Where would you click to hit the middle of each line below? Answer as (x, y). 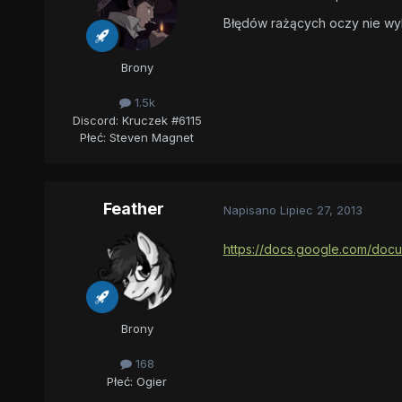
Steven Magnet (152, 137)
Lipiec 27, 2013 (321, 210)
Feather (133, 209)
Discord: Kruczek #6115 (137, 120)
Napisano (251, 210)
